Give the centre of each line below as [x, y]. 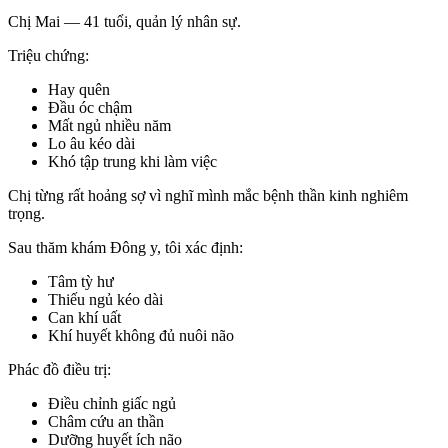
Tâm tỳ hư [81, 281]
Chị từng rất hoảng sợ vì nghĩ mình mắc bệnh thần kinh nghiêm [208, 195]
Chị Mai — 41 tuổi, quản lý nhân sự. [124, 21]
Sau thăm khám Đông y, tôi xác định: [125, 247]
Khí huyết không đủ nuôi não [141, 335]
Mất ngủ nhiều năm [109, 125]
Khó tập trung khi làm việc [132, 161]
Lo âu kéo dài [91, 143]
